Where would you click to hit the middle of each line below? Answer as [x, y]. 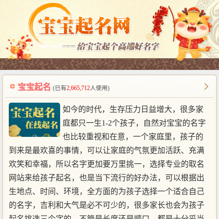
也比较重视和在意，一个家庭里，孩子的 [133, 136]
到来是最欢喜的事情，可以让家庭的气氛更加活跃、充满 [107, 150]
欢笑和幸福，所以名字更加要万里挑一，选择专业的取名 [107, 164]
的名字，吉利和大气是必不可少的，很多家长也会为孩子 [107, 205]
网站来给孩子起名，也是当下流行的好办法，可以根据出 [107, 177]
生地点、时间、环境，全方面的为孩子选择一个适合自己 [107, 191]
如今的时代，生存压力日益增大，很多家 [133, 109]
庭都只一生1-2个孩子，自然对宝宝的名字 [134, 123]
